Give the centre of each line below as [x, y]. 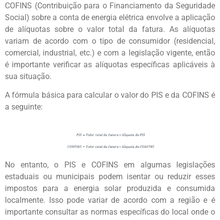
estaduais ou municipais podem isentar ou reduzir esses [110, 177]
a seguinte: [24, 107]
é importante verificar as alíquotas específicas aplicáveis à [110, 65]
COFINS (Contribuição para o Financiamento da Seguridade [110, 6]
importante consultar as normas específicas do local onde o [110, 212]
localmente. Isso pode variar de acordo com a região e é [110, 200]
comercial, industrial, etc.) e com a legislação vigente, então [110, 53]
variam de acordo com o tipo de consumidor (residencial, [110, 41]
